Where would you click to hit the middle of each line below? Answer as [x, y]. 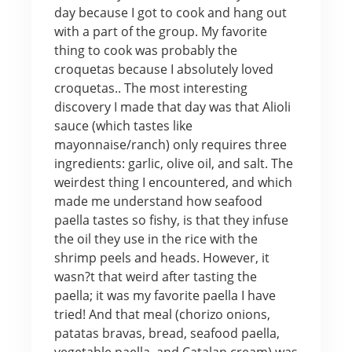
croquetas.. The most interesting [150, 88]
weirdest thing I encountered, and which [173, 182]
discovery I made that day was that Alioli [172, 106]
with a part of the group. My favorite [160, 31]
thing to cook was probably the [145, 50]
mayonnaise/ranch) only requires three [170, 144]
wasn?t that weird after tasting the [155, 276]
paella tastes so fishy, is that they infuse [171, 220]
